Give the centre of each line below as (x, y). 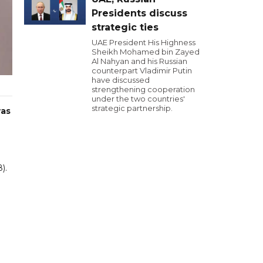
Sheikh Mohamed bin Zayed (146, 52)
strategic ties (125, 27)
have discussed (121, 80)
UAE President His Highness (144, 42)
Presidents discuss (139, 13)
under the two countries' (138, 99)
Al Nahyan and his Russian (139, 61)
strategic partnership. (132, 108)
